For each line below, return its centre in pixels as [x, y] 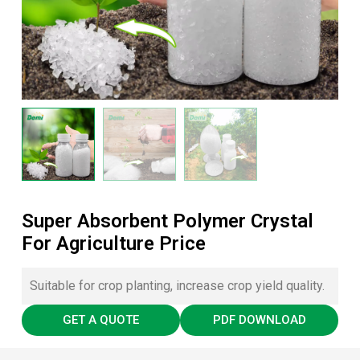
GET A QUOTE [100, 319]
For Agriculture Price [113, 243]
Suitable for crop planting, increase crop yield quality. [177, 285]
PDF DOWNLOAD [259, 319]
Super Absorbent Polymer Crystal [167, 221]
